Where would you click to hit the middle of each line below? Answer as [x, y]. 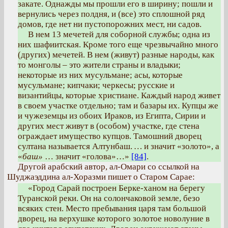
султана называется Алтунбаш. [76, 146]
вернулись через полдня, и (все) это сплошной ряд [111, 14]
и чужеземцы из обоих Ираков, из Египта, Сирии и [112, 116]
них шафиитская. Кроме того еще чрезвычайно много [118, 45]
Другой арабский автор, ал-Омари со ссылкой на [109, 167]
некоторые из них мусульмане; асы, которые [100, 75]
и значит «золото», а [181, 146]
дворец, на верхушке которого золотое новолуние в [114, 219]
